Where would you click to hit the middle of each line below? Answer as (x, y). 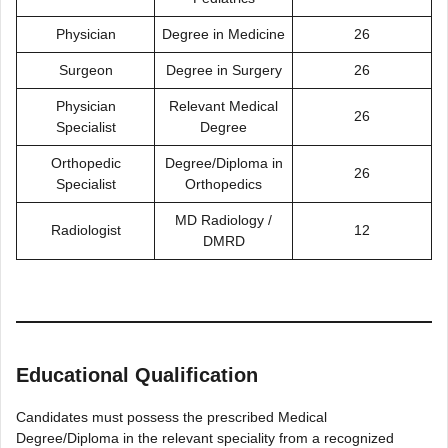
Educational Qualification (137, 375)
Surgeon (85, 70)
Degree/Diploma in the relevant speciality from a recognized (205, 438)
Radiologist (85, 230)
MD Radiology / (223, 220)
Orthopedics (223, 184)
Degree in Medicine (223, 34)
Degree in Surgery (223, 70)
